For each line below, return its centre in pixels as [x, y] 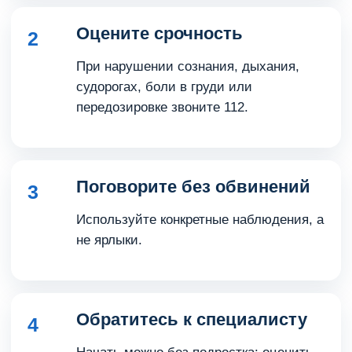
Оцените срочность [159, 33]
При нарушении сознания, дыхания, [188, 66]
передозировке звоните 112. [162, 107]
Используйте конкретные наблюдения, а [200, 220]
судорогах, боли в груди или [164, 87]
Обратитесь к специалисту [192, 319]
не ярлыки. [109, 240]
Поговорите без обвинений [193, 187]
